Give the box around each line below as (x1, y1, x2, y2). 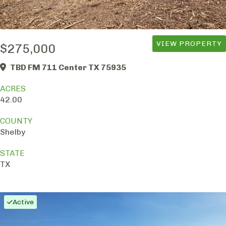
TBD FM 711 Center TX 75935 (10, 63, 126, 73)
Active (13, 198, 34, 207)
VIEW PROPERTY (156, 39, 222, 48)
